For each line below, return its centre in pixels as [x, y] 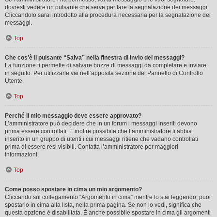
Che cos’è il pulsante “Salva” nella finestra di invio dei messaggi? [95, 57]
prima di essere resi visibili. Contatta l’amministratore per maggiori [92, 147]
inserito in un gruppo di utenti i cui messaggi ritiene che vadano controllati [101, 139]
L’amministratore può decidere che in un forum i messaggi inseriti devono [101, 123]
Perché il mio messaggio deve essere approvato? [73, 116]
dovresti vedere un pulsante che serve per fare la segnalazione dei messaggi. [107, 7]
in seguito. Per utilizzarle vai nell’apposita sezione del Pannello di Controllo [104, 73]
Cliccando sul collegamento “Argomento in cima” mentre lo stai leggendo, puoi [108, 197]
